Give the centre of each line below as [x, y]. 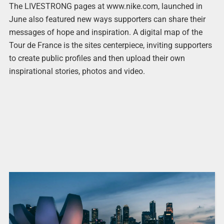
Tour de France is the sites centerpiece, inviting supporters [110, 45]
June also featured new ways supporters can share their [107, 19]
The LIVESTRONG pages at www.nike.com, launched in [105, 6]
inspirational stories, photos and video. [77, 71]
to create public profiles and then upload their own [97, 58]
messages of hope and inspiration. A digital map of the [105, 32]
